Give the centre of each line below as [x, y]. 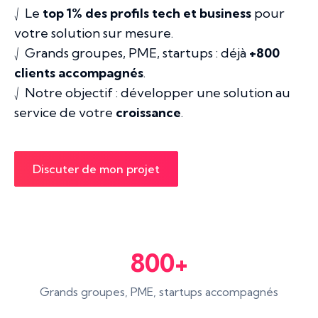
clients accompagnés [79, 73]
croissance [148, 113]
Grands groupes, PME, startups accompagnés [159, 292]
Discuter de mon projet [96, 169]
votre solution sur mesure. [94, 33]
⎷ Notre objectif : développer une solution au [152, 93]
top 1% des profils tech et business [147, 13]
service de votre [65, 113]
